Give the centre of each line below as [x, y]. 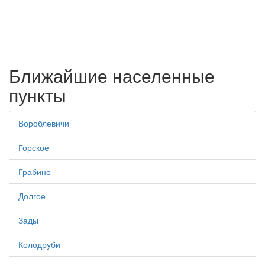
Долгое [32, 196]
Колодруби [39, 245]
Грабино [35, 172]
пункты [38, 95]
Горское [34, 148]
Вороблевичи [44, 123]
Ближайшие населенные [112, 76]
